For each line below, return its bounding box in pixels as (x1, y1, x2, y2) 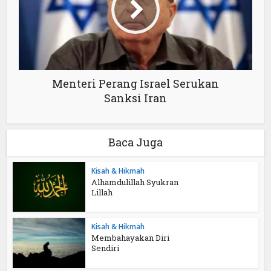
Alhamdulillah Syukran (91, 176, 179, 188)
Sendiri (91, 243, 120, 254)
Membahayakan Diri (91, 232, 170, 244)
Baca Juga (108, 134, 163, 149)
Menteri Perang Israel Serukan (52, 76, 219, 91)
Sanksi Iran (104, 90, 167, 105)
